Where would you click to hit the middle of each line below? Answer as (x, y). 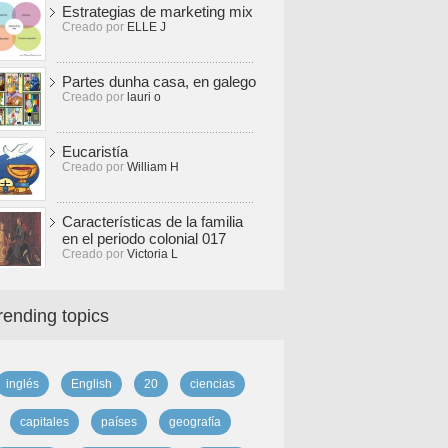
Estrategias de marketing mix (157, 11)
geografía (194, 422)
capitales (44, 422)
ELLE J (146, 27)
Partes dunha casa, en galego (159, 81)
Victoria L (152, 254)
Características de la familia (152, 221)
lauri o (144, 97)
